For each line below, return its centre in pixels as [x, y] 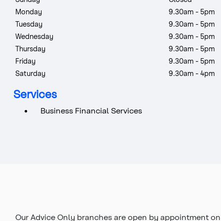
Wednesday [34, 36]
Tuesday [29, 24]
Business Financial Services [91, 110]
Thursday [30, 48]
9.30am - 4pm [192, 73]
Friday [25, 61]
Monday [29, 11]
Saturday [30, 73]
